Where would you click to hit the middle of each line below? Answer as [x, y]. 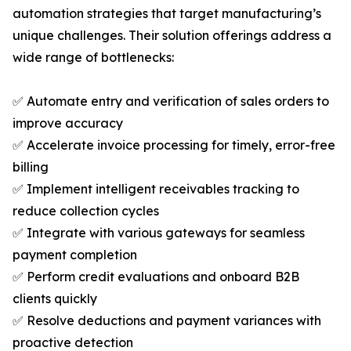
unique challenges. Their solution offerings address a [172, 36]
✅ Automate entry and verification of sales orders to [171, 101]
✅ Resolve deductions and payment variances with [167, 321]
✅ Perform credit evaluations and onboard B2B [156, 277]
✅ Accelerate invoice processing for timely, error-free [174, 145]
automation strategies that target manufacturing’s [167, 14]
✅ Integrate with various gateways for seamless [159, 233]
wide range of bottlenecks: [93, 58]
